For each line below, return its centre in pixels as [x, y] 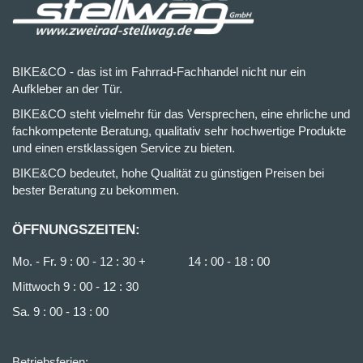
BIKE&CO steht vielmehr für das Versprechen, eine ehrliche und [181, 114]
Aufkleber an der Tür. [67, 89]
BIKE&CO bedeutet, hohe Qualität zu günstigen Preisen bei [168, 173]
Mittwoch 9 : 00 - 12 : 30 [77, 286]
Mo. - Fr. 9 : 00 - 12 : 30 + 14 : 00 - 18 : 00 [141, 261]
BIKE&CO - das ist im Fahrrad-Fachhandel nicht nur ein [159, 72]
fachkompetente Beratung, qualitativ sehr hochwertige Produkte [179, 131]
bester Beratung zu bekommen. [96, 190]
